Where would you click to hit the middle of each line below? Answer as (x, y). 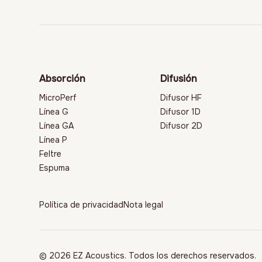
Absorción (63, 78)
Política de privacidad (82, 204)
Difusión (179, 78)
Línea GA (57, 125)
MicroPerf (58, 97)
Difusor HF (181, 97)
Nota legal (144, 204)
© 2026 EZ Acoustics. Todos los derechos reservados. (148, 255)
